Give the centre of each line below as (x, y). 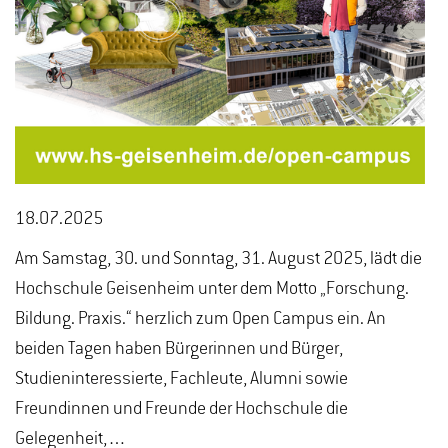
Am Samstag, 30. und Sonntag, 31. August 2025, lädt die (218, 258)
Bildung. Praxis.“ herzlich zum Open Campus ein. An (200, 318)
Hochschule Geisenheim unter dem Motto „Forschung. (212, 288)
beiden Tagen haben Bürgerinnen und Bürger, (179, 348)
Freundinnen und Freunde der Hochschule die (181, 408)
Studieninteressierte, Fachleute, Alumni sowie (181, 378)
